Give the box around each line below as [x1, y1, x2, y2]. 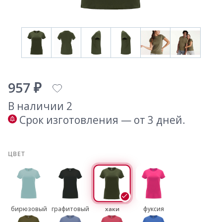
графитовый [52, 205, 89, 214]
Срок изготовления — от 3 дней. [19, 113, 185, 127]
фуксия [143, 205, 164, 214]
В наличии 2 [8, 99, 72, 113]
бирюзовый [10, 205, 47, 214]
